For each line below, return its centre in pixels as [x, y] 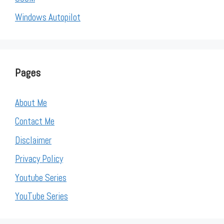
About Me [31, 102]
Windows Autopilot [48, 17]
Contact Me [35, 121]
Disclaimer [33, 140]
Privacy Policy [39, 159]
